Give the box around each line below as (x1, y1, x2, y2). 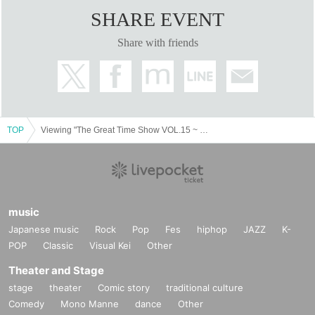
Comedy (8, 297, 44, 309)
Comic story (98, 281, 150, 293)
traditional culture (166, 281, 243, 293)
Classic (43, 239, 73, 251)
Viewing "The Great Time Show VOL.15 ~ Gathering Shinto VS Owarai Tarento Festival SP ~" (200, 124, 208, 135)
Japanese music (8, 223, 79, 235)
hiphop (197, 223, 227, 235)
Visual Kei (89, 239, 131, 251)
